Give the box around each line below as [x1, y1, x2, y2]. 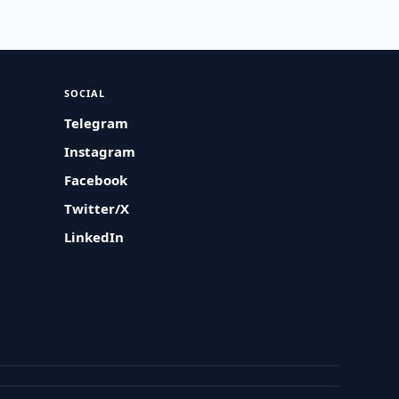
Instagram [64, 142, 136, 160]
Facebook [64, 171, 128, 189]
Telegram [64, 114, 129, 132]
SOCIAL [64, 86, 106, 100]
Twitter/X [64, 199, 130, 217]
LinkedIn [64, 228, 125, 246]
